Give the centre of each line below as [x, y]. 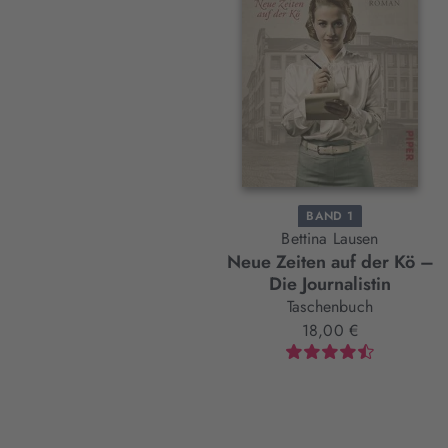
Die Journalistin [330, 284]
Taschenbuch [330, 307]
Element [213, 40]
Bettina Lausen [330, 239]
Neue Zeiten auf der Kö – [330, 262]
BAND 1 [330, 216]
